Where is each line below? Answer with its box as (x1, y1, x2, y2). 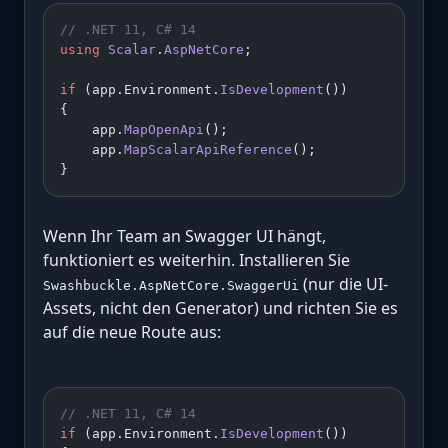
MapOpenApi (124, 121, 204, 137)
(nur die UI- (299, 272, 388, 295)
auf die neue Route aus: (43, 320, 221, 343)
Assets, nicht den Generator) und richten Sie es (43, 296, 398, 319)
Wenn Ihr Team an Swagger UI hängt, (43, 224, 326, 247)
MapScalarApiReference (124, 141, 292, 157)
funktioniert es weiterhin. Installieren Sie (43, 248, 350, 271)
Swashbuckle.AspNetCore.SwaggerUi (43, 277, 299, 293)
